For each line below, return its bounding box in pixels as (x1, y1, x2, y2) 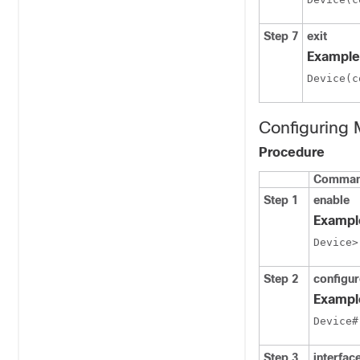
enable (313, 194, 350, 207)
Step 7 (264, 30, 298, 43)
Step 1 (264, 194, 298, 207)
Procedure (259, 145, 325, 159)
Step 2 (264, 272, 298, 285)
